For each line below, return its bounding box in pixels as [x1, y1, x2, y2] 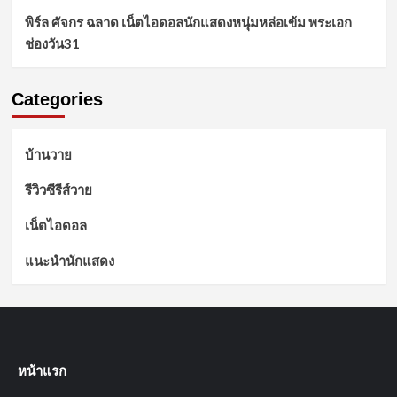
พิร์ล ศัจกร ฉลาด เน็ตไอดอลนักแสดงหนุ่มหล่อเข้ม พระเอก [24, 14, 352, 31]
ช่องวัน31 [24, 35, 80, 52]
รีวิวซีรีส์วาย [24, 182, 92, 198]
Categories [11, 90, 103, 110]
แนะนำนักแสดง [24, 253, 114, 269]
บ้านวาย [24, 146, 72, 163]
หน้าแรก [18, 362, 66, 379]
